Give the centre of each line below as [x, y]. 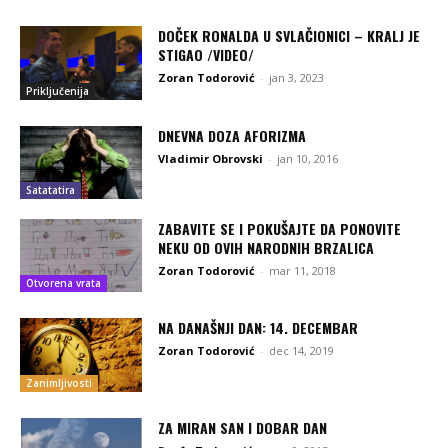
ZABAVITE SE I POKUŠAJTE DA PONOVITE [280, 228]
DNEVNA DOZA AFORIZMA [232, 135]
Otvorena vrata [63, 283]
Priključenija [57, 90]
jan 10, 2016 [308, 158]
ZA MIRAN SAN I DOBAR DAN [243, 427]
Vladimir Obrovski [211, 158]
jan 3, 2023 [297, 78]
